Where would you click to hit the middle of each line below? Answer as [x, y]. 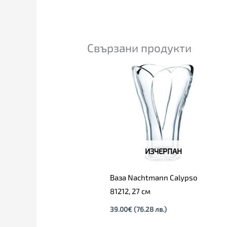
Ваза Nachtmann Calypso [154, 178]
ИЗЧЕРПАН [163, 151]
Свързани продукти [140, 48]
